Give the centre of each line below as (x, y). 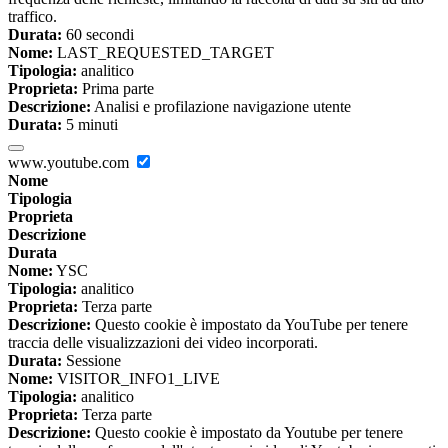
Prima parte (116, 89)
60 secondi (98, 35)
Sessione (91, 361)
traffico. (32, 17)
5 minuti (90, 125)
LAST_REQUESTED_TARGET (163, 53)
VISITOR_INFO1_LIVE (136, 379)
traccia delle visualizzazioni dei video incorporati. (163, 343)
